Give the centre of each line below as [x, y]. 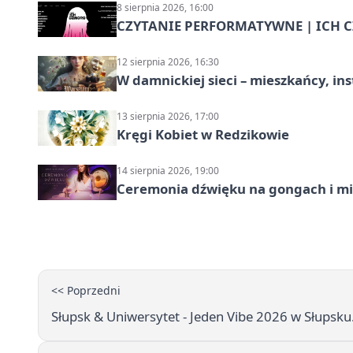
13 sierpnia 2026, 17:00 [168, 116]
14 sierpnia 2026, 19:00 [168, 171]
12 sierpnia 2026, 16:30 [168, 62]
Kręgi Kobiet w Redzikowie [203, 134]
